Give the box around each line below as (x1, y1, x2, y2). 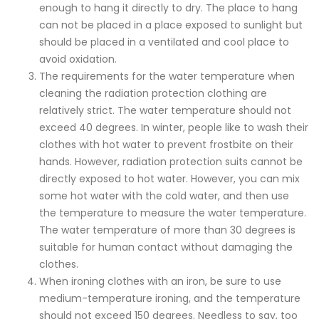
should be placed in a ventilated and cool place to (39, 34, 289, 49)
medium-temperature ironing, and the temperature (39, 291, 300, 305)
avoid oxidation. (39, 51, 117, 66)
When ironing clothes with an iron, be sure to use (39, 273, 281, 288)
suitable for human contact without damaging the (39, 239, 293, 254)
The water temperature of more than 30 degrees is (39, 222, 296, 237)
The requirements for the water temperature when (39, 68, 295, 83)
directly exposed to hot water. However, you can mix (39, 171, 300, 186)
